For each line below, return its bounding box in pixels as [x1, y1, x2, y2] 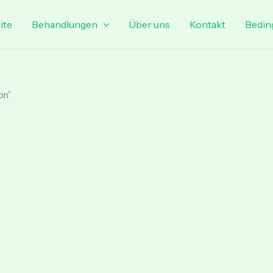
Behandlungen [31, 18, 97, 30]
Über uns [129, 18, 171, 30]
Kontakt [190, 18, 226, 30]
